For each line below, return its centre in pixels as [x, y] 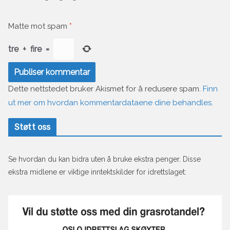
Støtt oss [33, 127]
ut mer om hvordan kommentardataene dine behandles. [111, 103]
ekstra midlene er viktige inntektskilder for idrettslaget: [97, 172]
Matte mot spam [38, 26]
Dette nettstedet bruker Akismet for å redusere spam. [106, 89]
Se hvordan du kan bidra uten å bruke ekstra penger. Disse [104, 159]
